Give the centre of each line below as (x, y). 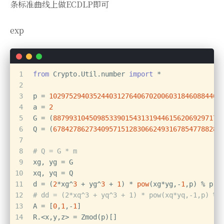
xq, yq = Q (53, 173)
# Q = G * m (55, 151)
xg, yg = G (53, 162)
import (141, 74)
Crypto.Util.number (89, 74)
